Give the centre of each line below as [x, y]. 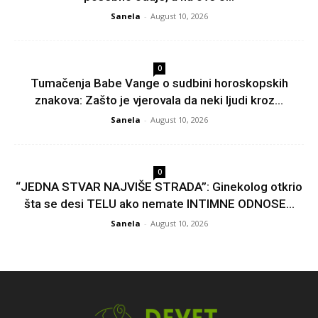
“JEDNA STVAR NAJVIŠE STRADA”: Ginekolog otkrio [159, 186]
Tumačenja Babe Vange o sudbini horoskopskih [159, 83]
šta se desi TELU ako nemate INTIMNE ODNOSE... [159, 203]
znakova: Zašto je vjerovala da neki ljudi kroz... [159, 100]
